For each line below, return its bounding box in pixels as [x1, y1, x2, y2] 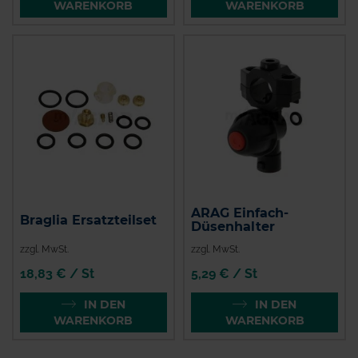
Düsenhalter [191, 219, 276, 234]
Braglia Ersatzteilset [20, 213, 157, 228]
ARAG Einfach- [191, 205, 289, 221]
